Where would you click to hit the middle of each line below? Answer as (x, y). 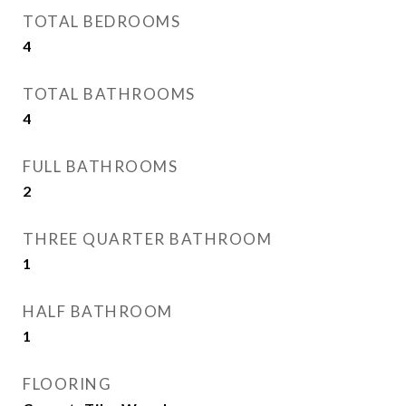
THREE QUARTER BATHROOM (147, 239)
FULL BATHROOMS (100, 166)
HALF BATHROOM (98, 311)
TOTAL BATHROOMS (109, 94)
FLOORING (67, 384)
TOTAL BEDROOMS (101, 21)
